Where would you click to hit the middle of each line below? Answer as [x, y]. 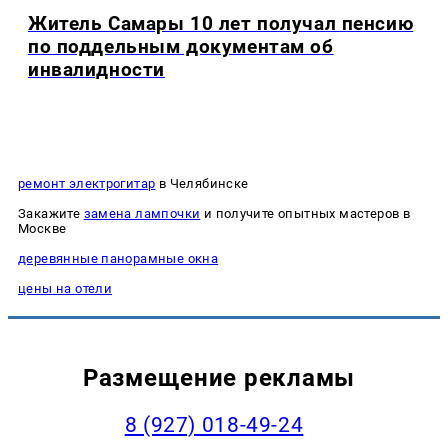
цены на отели [65, 288]
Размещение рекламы [219, 377]
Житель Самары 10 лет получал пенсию [221, 24]
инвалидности [96, 70]
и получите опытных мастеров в [305, 213]
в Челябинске [202, 183]
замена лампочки [142, 213]
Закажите [51, 213]
